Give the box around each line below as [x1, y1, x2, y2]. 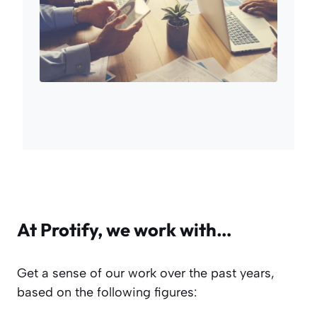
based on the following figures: [17, 284, 197, 300]
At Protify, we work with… [17, 217, 232, 241]
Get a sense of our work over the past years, [17, 265, 275, 281]
